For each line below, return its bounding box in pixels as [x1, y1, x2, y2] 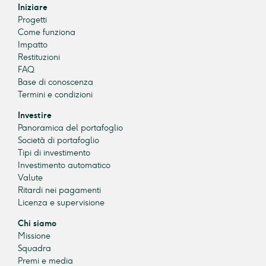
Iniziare [18, 2, 47, 12]
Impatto [18, 39, 47, 50]
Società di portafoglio [18, 135, 99, 145]
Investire [18, 110, 52, 121]
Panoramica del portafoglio [18, 122, 123, 133]
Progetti [18, 14, 47, 25]
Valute [18, 172, 43, 183]
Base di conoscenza [18, 77, 93, 87]
